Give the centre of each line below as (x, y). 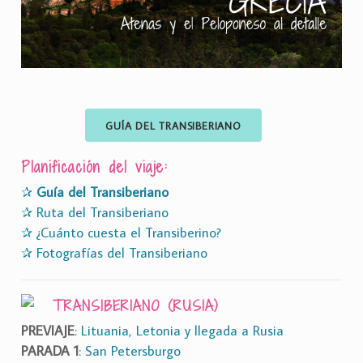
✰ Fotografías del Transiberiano (114, 252)
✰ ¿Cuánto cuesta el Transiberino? (121, 232)
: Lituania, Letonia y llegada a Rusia (179, 330)
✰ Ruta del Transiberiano (95, 212)
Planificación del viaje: (94, 167)
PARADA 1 (50, 350)
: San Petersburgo (130, 350)
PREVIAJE (48, 330)
